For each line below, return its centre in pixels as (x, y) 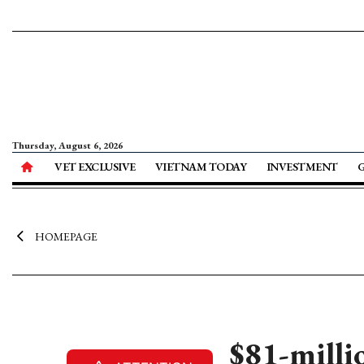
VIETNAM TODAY (201, 167)
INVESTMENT (302, 167)
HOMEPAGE (66, 236)
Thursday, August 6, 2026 (67, 145)
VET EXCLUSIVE (95, 167)
